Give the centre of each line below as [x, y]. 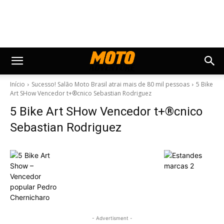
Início [17, 84]
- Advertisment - [112, 218]
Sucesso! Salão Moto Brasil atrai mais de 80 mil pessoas [110, 84]
